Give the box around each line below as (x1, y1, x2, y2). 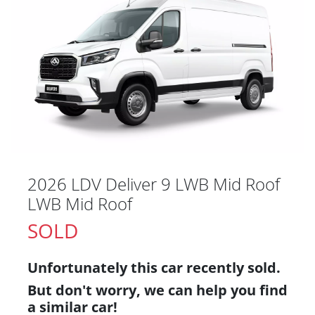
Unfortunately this (27, 257, 161, 277)
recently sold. (183, 257, 281, 277)
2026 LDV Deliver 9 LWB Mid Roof (27, 172, 280, 195)
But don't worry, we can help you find (27, 280, 288, 300)
